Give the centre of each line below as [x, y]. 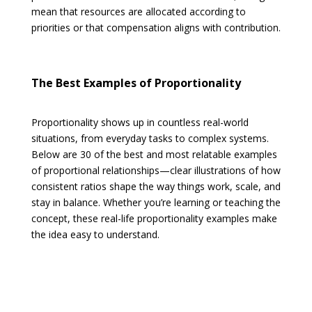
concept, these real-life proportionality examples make [154, 218]
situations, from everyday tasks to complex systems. [150, 138]
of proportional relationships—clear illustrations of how [156, 170]
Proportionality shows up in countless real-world [140, 122]
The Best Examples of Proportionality [136, 83]
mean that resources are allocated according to [138, 11]
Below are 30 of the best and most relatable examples [154, 154]
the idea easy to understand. [95, 234]
